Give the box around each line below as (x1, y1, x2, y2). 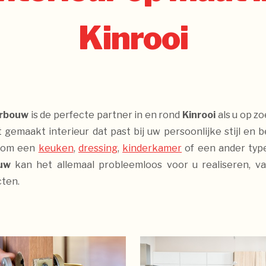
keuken (38, 142, 74, 154)
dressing (78, 142, 118, 154)
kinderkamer (122, 142, 182, 154)
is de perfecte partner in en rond (28, 109, 182, 121)
